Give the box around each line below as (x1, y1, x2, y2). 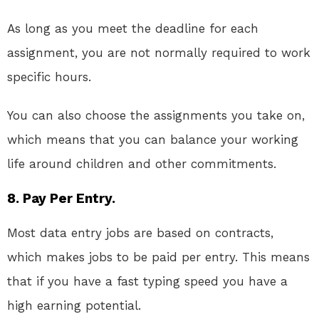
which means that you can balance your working (7, 132, 298, 147)
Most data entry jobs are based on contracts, (7, 226, 273, 241)
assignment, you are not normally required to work (7, 46, 310, 61)
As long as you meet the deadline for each (7, 21, 258, 36)
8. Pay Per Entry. (7, 190, 115, 207)
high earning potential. (7, 298, 141, 313)
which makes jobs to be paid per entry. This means (7, 250, 310, 265)
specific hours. (7, 70, 91, 85)
